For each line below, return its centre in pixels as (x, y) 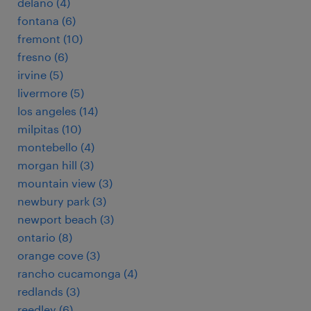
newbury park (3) (62, 201)
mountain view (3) (65, 183)
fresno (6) (43, 57)
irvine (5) (40, 75)
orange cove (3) (59, 255)
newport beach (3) (66, 219)
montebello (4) (56, 147)
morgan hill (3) (56, 165)
